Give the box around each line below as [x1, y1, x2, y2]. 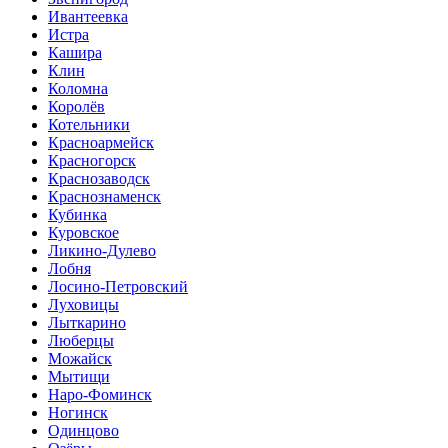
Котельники [48, 116, 130, 133]
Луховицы [48, 296, 119, 313]
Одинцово [48, 422, 119, 439]
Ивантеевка [48, 8, 128, 25]
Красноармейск [48, 134, 154, 151]
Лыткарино [48, 314, 126, 331]
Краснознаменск [48, 188, 161, 205]
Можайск [48, 350, 112, 367]
